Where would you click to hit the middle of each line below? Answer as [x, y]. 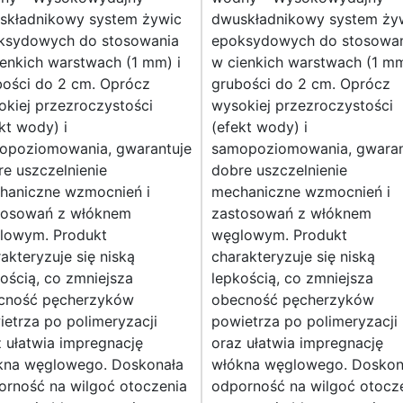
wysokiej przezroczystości [302, 106]
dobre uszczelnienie [279, 170]
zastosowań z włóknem [291, 214]
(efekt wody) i [260, 127]
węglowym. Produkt [279, 235]
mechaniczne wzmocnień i [301, 192]
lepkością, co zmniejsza [292, 278]
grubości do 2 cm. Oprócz [301, 84]
